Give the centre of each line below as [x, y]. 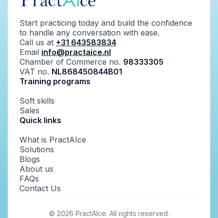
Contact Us [40, 189]
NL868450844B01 [87, 72]
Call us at [38, 43]
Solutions [37, 150]
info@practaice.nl [76, 52]
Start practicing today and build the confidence [106, 23]
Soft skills [37, 101]
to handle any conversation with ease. [90, 33]
